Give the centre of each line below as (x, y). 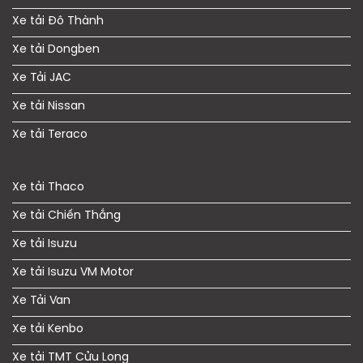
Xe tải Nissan (49, 106)
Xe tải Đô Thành (58, 21)
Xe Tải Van (41, 301)
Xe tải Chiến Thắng (66, 216)
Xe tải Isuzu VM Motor (73, 272)
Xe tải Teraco (50, 135)
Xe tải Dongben (56, 49)
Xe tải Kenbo (48, 329)
